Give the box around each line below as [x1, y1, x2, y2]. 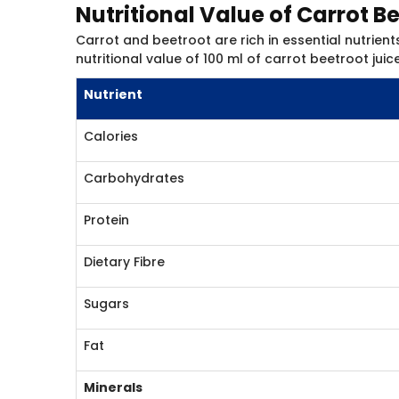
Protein [84, 211, 130, 229]
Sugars [84, 295, 130, 313]
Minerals [84, 379, 143, 396]
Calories [84, 127, 139, 145]
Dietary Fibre [84, 253, 166, 271]
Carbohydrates [84, 169, 185, 187]
